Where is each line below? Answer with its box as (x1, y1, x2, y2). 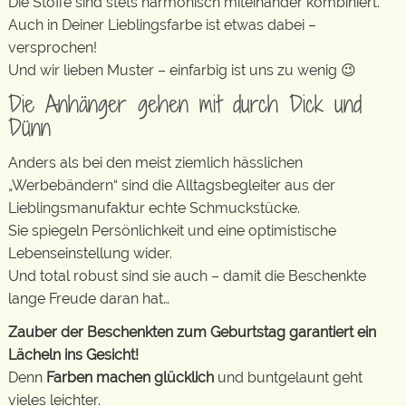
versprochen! (8, 38, 97, 56)
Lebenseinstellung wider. (8, 244, 172, 262)
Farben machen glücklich (46, 369, 214, 386)
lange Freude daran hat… (8, 289, 169, 307)
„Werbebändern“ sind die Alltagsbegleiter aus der (8, 176, 335, 194)
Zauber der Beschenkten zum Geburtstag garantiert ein (8, 324, 376, 341)
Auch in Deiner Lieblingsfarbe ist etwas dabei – (8, 15, 316, 34)
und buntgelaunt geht (214, 369, 362, 386)
